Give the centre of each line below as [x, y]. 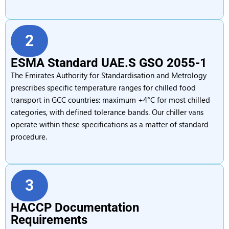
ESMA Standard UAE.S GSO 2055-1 [109, 63]
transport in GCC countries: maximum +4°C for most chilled [110, 100]
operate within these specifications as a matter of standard [110, 124]
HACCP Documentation [75, 208]
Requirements [49, 220]
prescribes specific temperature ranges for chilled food [103, 87]
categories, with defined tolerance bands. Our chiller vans [107, 112]
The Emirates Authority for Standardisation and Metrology [109, 75]
